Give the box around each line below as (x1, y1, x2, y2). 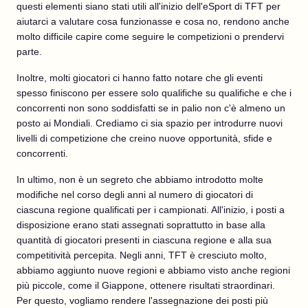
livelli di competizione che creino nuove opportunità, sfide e (16, 133, 272, 144)
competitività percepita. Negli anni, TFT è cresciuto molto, (16, 250, 267, 261)
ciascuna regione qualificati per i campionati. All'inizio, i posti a (16, 204, 285, 215)
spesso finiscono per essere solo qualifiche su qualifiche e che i (16, 87, 291, 98)
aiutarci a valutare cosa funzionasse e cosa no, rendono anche (16, 16, 289, 27)
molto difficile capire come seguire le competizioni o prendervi (16, 31, 284, 42)
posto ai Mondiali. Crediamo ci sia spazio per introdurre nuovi (16, 118, 283, 129)
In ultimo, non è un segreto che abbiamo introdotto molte (16, 174, 263, 185)
